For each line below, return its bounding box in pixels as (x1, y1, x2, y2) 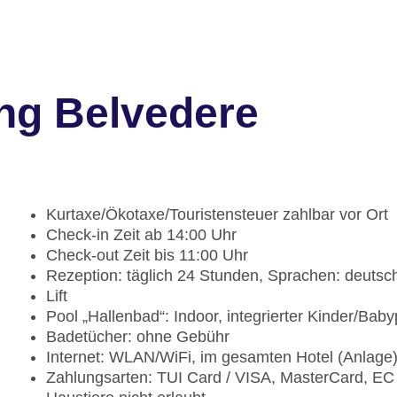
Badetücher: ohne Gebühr (46, 328, 230, 346)
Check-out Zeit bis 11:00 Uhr (46, 246, 248, 265)
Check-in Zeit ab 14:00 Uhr (46, 226, 237, 245)
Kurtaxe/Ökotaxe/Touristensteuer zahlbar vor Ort (46, 206, 388, 224)
